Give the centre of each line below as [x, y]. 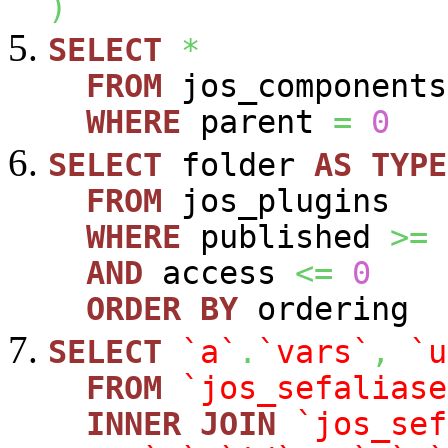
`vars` [314, 351]
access [219, 272]
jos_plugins [276, 200]
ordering [323, 308]
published [285, 236]
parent [257, 121]
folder [238, 164]
